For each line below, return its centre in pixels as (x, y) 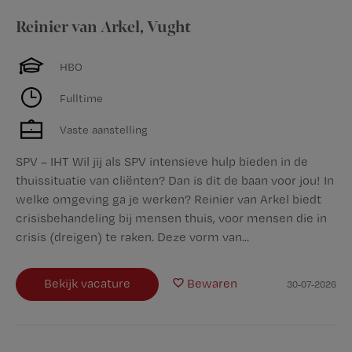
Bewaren (213, 283)
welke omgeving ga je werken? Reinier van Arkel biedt (169, 199)
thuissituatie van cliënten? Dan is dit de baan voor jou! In (175, 180)
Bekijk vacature (87, 283)
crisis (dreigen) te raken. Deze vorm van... (132, 237)
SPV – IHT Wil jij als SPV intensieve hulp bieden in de (162, 161)
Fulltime (81, 97)
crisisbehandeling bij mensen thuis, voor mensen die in (171, 218)
